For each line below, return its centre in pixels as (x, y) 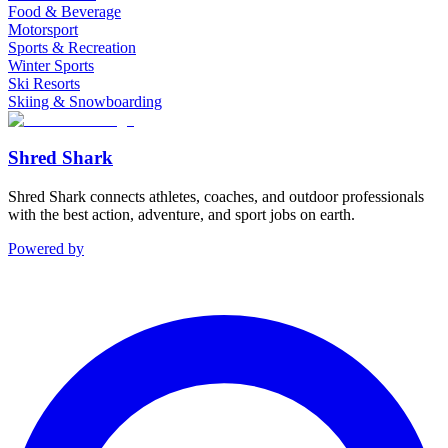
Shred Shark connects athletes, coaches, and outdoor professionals (216, 197)
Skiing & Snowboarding (85, 101)
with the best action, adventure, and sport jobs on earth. (181, 215)
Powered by (46, 249)
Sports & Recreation (72, 47)
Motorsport (43, 29)
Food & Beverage (64, 11)
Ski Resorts (44, 83)
